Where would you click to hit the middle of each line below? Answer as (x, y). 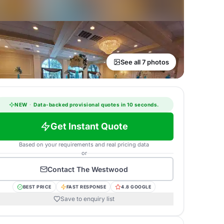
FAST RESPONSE (86, 187)
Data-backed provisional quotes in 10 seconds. (95, 104)
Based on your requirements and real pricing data (84, 144)
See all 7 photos (145, 62)
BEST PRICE (37, 187)
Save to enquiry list (87, 199)
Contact (62, 169)
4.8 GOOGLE (136, 187)
